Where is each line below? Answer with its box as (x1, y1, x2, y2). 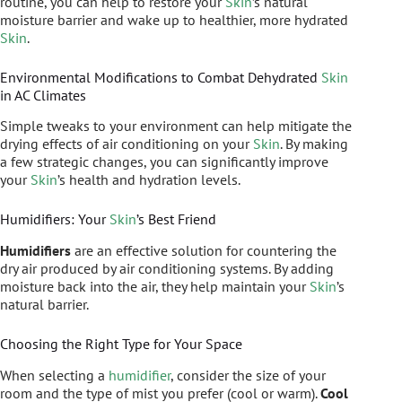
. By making (280, 135, 348, 153)
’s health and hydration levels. (57, 170, 240, 189)
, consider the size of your (170, 365, 326, 384)
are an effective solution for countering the (71, 241, 336, 260)
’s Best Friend (136, 210, 216, 229)
